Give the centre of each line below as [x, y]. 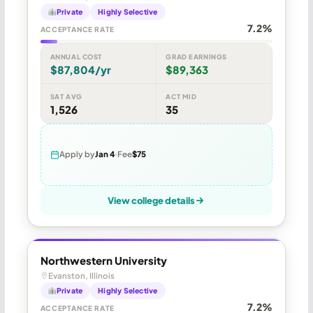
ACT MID [181, 96]
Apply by [77, 154]
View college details [152, 200]
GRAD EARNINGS [196, 56]
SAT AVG [66, 96]
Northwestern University [103, 260]
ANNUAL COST [76, 56]
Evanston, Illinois [81, 275]
